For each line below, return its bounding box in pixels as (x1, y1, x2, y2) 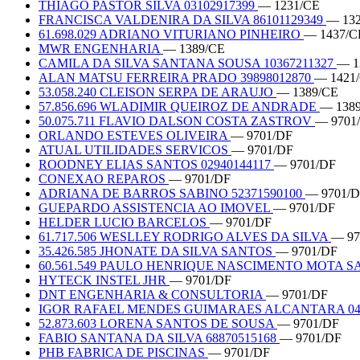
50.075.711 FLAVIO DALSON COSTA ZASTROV (39, 113, 315, 128)
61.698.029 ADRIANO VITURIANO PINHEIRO (39, 27, 304, 41)
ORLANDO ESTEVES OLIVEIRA (39, 128, 231, 142)
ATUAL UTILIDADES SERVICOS (39, 142, 231, 157)
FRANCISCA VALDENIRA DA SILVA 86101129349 (39, 12, 326, 27)
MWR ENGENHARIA (39, 41, 163, 55)
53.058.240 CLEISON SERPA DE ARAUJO (39, 84, 276, 99)
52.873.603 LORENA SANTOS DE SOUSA (39, 316, 277, 330)
